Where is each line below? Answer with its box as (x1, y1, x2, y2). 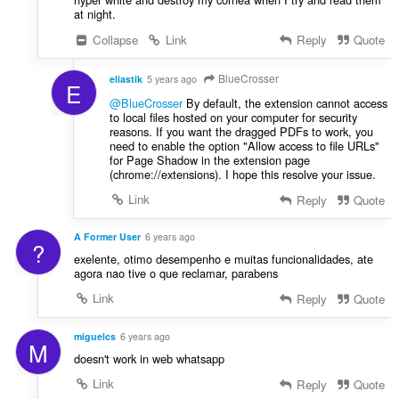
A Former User (73, 230, 141, 244)
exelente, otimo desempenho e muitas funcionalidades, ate (73, 250, 373, 268)
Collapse (89, 30, 139, 48)
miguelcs (73, 330, 116, 344)
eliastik (109, 71, 142, 85)
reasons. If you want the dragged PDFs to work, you (109, 122, 373, 140)
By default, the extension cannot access (182, 94, 387, 111)
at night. (73, 4, 116, 22)
